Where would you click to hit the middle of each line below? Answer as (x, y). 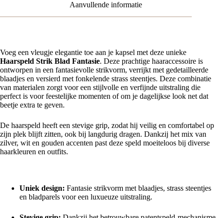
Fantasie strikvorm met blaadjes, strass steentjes (138, 188)
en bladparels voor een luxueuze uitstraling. (86, 197)
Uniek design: (42, 188)
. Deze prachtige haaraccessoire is (151, 61)
